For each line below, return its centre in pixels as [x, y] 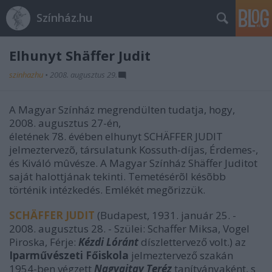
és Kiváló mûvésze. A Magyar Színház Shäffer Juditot [133, 163]
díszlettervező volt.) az [192, 242]
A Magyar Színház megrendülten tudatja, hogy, [122, 110]
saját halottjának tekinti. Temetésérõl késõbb [117, 176]
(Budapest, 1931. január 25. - [167, 215]
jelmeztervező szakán [181, 255]
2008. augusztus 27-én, [65, 123]
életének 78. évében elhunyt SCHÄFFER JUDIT [116, 136]
